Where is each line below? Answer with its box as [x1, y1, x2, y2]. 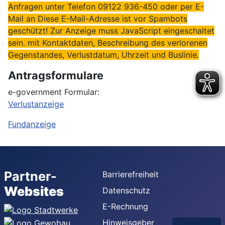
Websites [4, 184, 64, 199]
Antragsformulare [8, 69, 103, 82]
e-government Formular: [8, 87, 99, 97]
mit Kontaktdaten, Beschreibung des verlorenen [25, 38, 207, 48]
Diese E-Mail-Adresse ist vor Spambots [38, 14, 187, 24]
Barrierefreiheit [102, 169, 159, 180]
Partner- [4, 169, 57, 184]
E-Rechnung [102, 201, 148, 212]
